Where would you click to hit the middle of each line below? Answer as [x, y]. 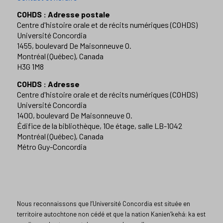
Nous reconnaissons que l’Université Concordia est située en [103, 203]
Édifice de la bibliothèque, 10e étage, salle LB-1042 [99, 125]
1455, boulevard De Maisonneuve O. [74, 46]
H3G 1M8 [30, 67]
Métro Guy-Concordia [52, 146]
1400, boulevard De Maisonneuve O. [74, 115]
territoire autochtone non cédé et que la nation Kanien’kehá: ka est [111, 214]
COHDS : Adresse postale [63, 14]
